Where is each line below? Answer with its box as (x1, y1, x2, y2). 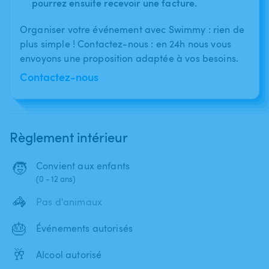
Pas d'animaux (36, 195, 102, 208)
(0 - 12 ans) (36, 173, 76, 184)
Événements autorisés (36, 221, 133, 235)
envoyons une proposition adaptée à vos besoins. (20, 51, 239, 65)
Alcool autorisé (36, 247, 102, 261)
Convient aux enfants (36, 159, 130, 172)
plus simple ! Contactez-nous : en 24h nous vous (20, 37, 232, 50)
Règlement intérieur (10, 127, 128, 146)
